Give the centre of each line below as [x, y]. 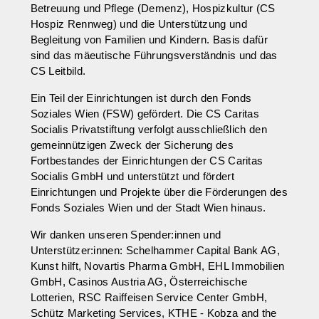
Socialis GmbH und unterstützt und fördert [132, 176]
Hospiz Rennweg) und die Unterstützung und [138, 24]
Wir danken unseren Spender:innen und [126, 235]
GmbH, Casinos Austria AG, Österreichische [138, 282]
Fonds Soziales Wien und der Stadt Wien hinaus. [148, 208]
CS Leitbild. [58, 71]
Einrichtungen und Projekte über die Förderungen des [159, 192]
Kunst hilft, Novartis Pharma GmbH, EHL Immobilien [157, 266]
